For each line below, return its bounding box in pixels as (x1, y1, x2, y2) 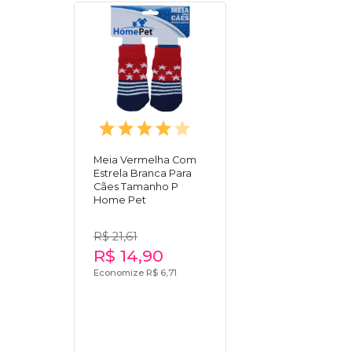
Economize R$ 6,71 (93, 266, 178, 278)
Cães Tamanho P (93, 180, 179, 192)
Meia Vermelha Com (93, 153, 197, 166)
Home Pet (93, 193, 147, 206)
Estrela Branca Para (93, 167, 192, 179)
